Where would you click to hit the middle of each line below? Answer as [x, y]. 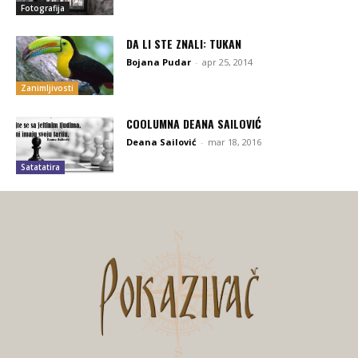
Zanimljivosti [47, 88]
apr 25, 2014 [228, 62]
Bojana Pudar [159, 62]
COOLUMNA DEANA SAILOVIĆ [194, 123]
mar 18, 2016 [235, 141]
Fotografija [43, 8]
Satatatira [40, 167]
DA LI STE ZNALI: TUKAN [184, 44]
